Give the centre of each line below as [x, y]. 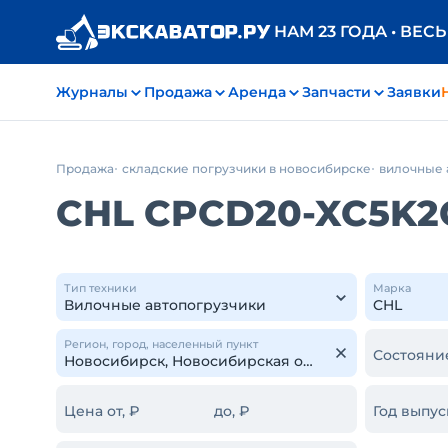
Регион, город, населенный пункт [161, 344]
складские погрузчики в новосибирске [246, 168]
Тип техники [100, 288]
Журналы [92, 92]
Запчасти [336, 92]
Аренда [257, 92]
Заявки [414, 92]
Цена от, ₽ [102, 411]
